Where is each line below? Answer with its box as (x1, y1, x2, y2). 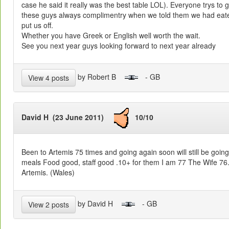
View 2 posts (28, 199, 69, 210)
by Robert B (76, 71, 124, 82)
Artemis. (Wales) (21, 167, 75, 178)
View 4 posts (28, 73, 69, 83)
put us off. (21, 20, 53, 31)
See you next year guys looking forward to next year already (21, 40, 216, 51)
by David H (76, 198, 121, 209)
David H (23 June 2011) (21, 111, 114, 122)
